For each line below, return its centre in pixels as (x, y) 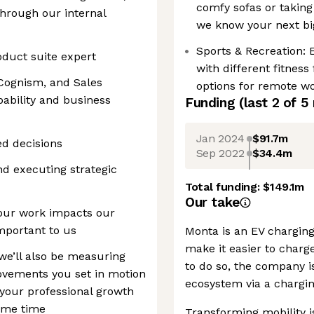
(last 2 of (269, 103)
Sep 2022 (220, 153)
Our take (212, 202)
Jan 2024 (220, 138)
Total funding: (224, 187)
